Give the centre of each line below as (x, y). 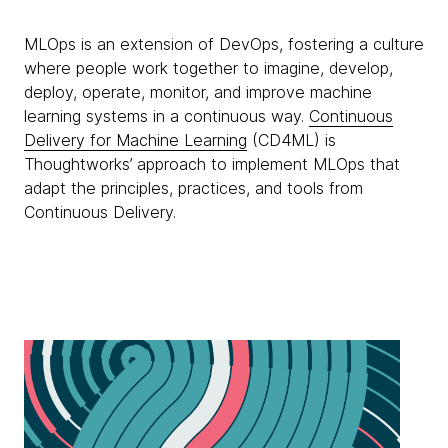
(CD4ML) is (291, 140)
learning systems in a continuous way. (166, 116)
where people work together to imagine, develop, (208, 68)
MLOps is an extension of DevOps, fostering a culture (224, 44)
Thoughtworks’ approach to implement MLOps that (212, 164)
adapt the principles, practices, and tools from (193, 188)
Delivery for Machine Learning (135, 140)
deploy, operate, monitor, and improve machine (198, 92)
